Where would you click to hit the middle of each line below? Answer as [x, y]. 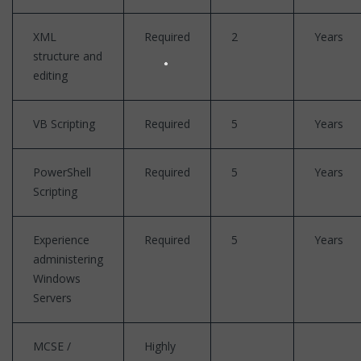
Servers [52, 297]
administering [68, 259]
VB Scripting [64, 123]
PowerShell [62, 172]
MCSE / [52, 346]
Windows [57, 278]
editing [50, 75]
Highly [160, 346]
